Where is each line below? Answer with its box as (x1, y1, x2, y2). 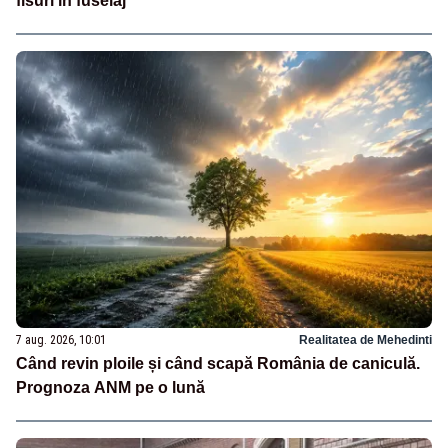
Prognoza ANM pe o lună (16, 379, 205, 397)
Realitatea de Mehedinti (299, 333, 432, 348)
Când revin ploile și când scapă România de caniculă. (16, 355, 420, 373)
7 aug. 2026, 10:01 (16, 333, 106, 348)
